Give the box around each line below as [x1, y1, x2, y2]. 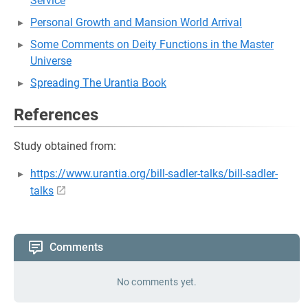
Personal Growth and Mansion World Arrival [30, 15, 242, 29]
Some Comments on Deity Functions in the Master [30, 37, 274, 51]
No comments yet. [116, 276, 197, 288]
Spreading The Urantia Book [30, 76, 166, 89]
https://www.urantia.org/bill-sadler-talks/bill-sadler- [30, 166, 278, 180]
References [14, 104, 98, 124]
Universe [30, 54, 71, 67]
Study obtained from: [14, 139, 116, 153]
